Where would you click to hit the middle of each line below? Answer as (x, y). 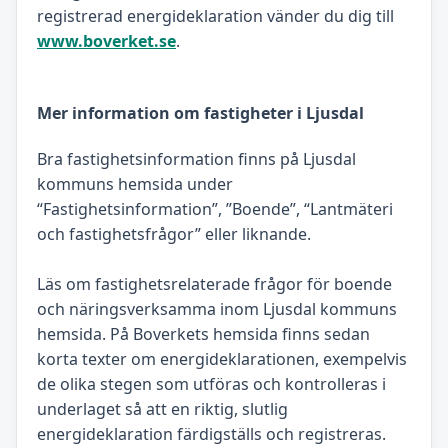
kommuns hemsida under (135, 183)
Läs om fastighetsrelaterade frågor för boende (214, 283)
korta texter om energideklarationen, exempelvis (222, 358)
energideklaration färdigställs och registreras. (211, 433)
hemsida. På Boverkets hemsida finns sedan (203, 333)
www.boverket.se (106, 41)
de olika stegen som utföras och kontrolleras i (211, 383)
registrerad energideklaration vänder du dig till (215, 16)
